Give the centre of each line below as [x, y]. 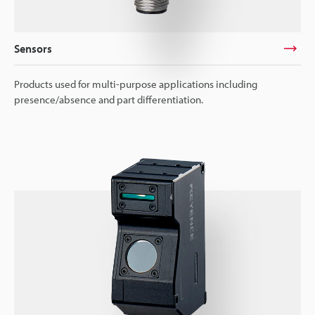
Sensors [33, 49]
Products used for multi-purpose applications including [136, 84]
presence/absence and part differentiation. [109, 100]
